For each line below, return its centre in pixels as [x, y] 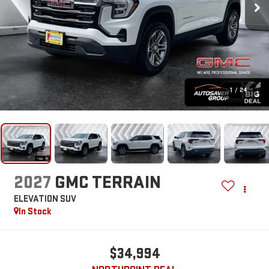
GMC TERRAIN [107, 183]
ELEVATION [36, 199]
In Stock [35, 212]
